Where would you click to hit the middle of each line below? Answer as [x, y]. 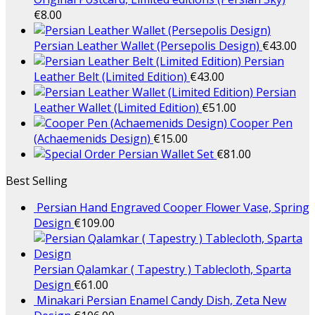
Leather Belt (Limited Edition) [110, 77]
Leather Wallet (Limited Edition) [116, 108]
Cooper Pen [261, 123]
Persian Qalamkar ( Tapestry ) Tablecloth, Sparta [162, 270]
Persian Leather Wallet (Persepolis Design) [147, 46]
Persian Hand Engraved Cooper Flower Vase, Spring [173, 208]
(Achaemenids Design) [92, 139]
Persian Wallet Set [166, 154]
